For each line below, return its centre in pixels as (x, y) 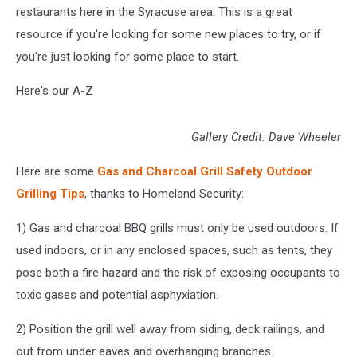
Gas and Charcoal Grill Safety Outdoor (205, 172)
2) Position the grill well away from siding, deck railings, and (170, 330)
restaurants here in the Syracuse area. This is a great (154, 12)
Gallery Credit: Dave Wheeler (266, 137)
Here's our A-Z (55, 91)
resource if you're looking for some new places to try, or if (169, 35)
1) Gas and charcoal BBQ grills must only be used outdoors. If (177, 228)
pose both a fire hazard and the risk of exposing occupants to (178, 273)
